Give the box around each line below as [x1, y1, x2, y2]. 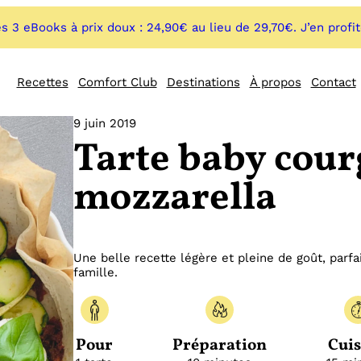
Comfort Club [77, 75, 157, 90]
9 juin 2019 [73, 116, 137, 131]
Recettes [16, 75, 68, 90]
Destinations [166, 75, 240, 90]
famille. [73, 265, 118, 280]
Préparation [172, 334, 267, 358]
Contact [310, 75, 356, 90]
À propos [249, 75, 301, 90]
